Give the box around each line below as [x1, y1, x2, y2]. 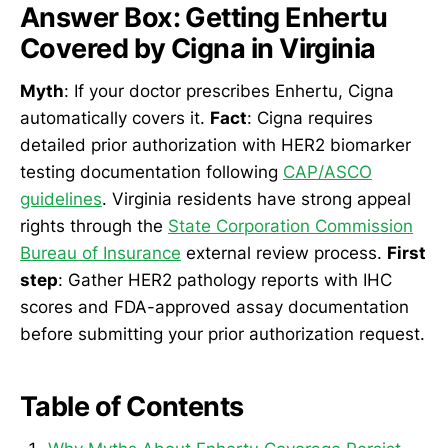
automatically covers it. [20, 107, 210, 128]
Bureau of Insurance [20, 242, 181, 263]
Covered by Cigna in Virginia [20, 32, 376, 65]
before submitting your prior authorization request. [20, 323, 425, 344]
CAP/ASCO [283, 161, 372, 182]
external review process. [181, 242, 387, 263]
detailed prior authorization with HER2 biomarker [20, 134, 411, 155]
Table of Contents [20, 390, 244, 424]
